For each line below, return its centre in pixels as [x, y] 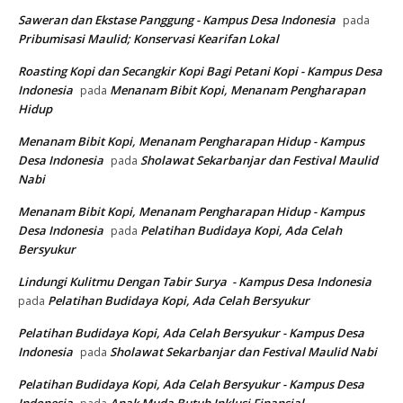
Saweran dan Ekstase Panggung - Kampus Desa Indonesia [177, 20]
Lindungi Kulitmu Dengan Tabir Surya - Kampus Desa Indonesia [195, 282]
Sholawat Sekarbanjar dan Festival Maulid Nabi [243, 352]
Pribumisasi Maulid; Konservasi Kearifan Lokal [148, 39]
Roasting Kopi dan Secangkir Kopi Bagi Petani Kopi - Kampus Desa [200, 72]
